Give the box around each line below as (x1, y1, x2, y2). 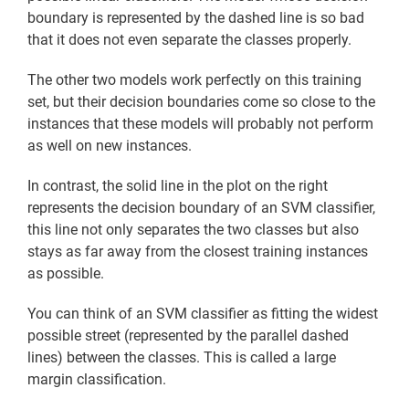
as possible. (27, 264, 104, 282)
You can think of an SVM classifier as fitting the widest (27, 304, 378, 322)
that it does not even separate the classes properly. (27, 30, 351, 48)
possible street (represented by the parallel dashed (27, 326, 349, 344)
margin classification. (27, 370, 166, 388)
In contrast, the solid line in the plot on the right (27, 176, 328, 194)
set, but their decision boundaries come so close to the (27, 92, 375, 110)
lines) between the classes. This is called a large (27, 348, 336, 366)
